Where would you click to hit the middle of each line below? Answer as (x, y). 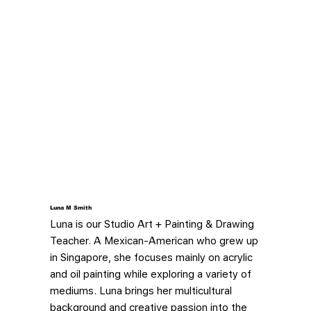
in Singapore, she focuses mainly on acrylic (152, 257)
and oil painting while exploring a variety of (151, 274)
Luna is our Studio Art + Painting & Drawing (152, 224)
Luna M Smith (71, 208)
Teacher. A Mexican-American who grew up (154, 241)
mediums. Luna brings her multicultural (141, 291)
